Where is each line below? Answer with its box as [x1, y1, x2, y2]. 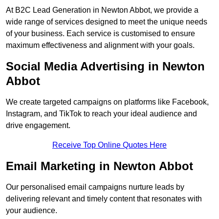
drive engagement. [6, 121, 70, 130]
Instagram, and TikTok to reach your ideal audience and [6, 109, 197, 118]
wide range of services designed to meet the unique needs [6, 18, 207, 26]
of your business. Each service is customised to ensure [6, 29, 195, 38]
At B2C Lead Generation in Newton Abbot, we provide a [6, 6, 198, 15]
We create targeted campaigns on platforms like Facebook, [6, 98, 209, 107]
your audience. [6, 206, 57, 215]
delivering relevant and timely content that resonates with [6, 195, 202, 203]
